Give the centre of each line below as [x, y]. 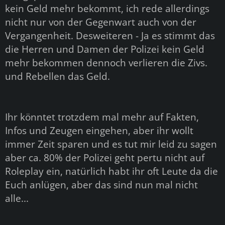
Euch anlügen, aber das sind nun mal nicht [101, 184]
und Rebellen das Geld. [58, 76]
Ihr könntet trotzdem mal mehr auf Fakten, [102, 117]
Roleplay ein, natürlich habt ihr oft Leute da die [111, 171]
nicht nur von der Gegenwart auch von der [101, 22]
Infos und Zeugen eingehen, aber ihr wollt [99, 130]
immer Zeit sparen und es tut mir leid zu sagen [111, 144]
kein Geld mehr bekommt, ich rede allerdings [107, 8]
